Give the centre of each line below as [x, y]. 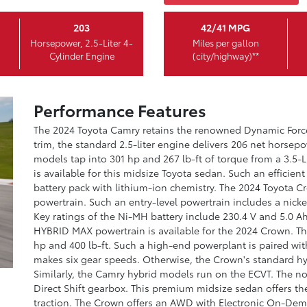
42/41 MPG [225, 27]
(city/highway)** [225, 55]
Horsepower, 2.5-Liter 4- [82, 42]
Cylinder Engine [82, 55]
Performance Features [120, 109]
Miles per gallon [225, 42]
